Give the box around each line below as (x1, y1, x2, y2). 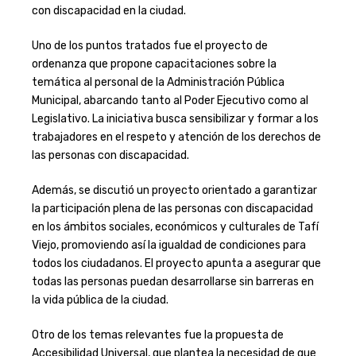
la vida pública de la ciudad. (31, 293, 168, 308)
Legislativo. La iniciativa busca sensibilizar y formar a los (31, 112, 319, 126)
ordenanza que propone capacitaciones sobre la (31, 57, 277, 72)
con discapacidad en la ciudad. (31, 4, 186, 18)
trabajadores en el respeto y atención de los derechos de (31, 130, 321, 145)
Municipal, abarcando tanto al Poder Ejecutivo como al (31, 94, 308, 108)
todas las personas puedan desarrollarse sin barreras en (31, 275, 314, 289)
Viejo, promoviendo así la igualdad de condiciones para (31, 238, 306, 253)
